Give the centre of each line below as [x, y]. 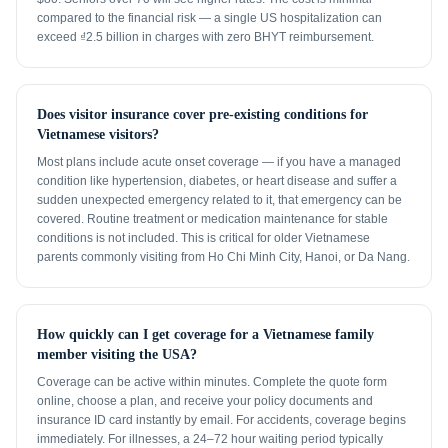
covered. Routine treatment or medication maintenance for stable [212, 219]
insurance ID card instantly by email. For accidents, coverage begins [221, 420]
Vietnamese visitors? [98, 134]
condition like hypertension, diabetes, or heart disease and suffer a [217, 181]
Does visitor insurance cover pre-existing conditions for [202, 114]
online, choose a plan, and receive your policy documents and [205, 401]
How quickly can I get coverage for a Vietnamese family [205, 334]
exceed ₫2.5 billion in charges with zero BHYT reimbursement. [205, 37]
